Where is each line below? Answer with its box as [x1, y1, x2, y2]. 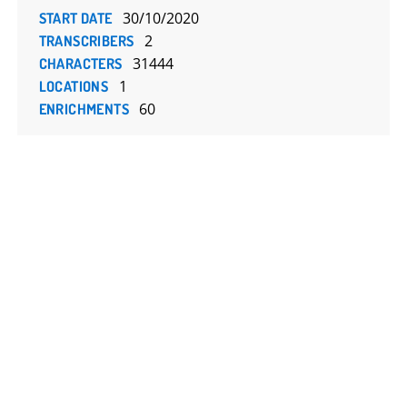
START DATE [38, 9, 116, 27]
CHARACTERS [38, 55, 126, 73]
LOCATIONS [38, 77, 112, 95]
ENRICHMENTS [38, 100, 133, 118]
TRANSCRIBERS [38, 32, 137, 50]
